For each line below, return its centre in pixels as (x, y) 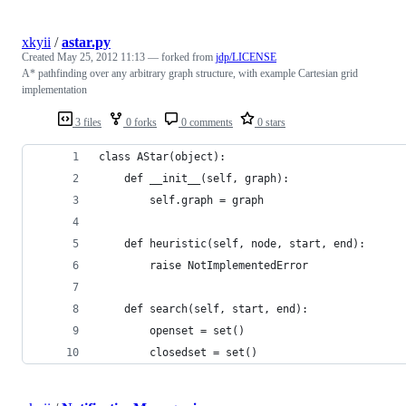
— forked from (182, 57)
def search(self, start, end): (203, 309)
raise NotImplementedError (203, 265)
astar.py (86, 42)
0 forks (140, 122)
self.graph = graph (181, 200)
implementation (54, 89)
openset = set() (172, 330)
